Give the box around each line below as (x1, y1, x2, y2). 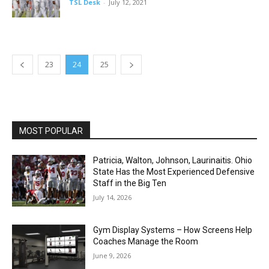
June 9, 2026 (93, 250, 131, 260)
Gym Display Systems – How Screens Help (93, 225, 253, 235)
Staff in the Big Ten (93, 178, 167, 188)
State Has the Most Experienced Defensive (93, 167, 255, 177)
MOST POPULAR (19, 126, 83, 136)
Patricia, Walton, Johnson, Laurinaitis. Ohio (93, 156, 253, 165)
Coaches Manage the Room (93, 236, 199, 246)
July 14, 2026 (93, 193, 132, 202)
